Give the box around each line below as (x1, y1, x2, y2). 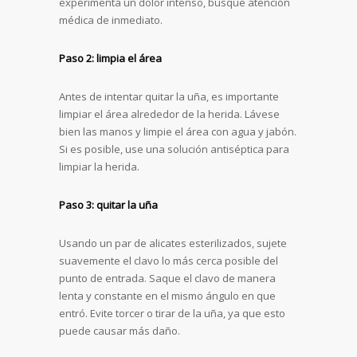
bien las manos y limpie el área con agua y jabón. (59, 124, 296, 139)
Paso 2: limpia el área (59, 51, 162, 65)
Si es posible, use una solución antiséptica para (59, 142, 289, 156)
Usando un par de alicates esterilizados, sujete (59, 236, 287, 250)
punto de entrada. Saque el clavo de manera (59, 271, 276, 285)
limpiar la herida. (59, 159, 139, 174)
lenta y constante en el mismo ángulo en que (59, 288, 276, 303)
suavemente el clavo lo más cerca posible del (59, 253, 278, 268)
